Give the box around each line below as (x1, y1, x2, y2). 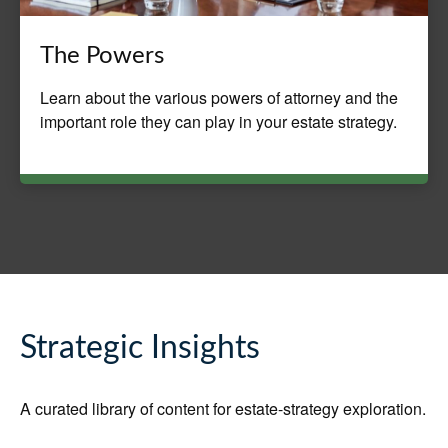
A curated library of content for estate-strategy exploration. (20, 397, 426, 421)
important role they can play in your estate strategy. (40, 110, 397, 134)
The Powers (40, 44, 164, 69)
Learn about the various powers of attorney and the (40, 86, 398, 110)
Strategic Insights (20, 332, 260, 365)
